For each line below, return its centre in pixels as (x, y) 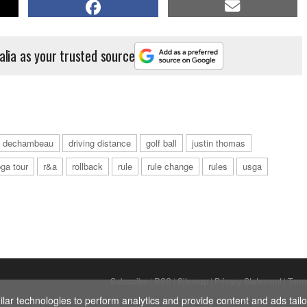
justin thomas (219, 143)
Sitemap (193, 280)
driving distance (100, 143)
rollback (87, 166)
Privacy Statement (248, 280)
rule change (170, 166)
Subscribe (129, 280)
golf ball (161, 143)
